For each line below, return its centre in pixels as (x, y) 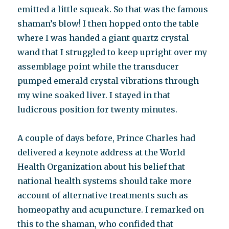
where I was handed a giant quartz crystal (104, 38)
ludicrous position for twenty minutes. (98, 109)
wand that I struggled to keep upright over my (112, 52)
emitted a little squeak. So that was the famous (113, 9)
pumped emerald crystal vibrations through (108, 81)
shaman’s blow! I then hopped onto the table (108, 24)
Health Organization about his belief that (101, 167)
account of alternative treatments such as (103, 195)
